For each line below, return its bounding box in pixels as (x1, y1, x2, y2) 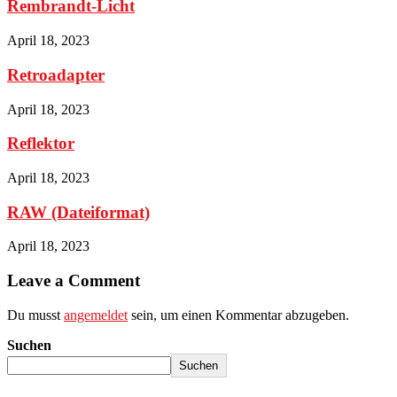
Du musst (7, 307, 64, 323)
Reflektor (7, 134, 74, 153)
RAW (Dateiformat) (7, 202, 150, 222)
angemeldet (64, 307, 128, 323)
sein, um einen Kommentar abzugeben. (128, 307, 349, 323)
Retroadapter (7, 65, 105, 84)
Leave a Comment (7, 271, 140, 291)
